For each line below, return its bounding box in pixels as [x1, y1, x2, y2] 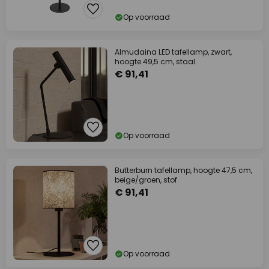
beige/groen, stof [115, 175, 177, 185]
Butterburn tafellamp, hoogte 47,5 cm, [115, 165, 252, 175]
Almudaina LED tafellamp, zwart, [115, 47, 232, 57]
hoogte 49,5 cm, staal [115, 56, 195, 67]
